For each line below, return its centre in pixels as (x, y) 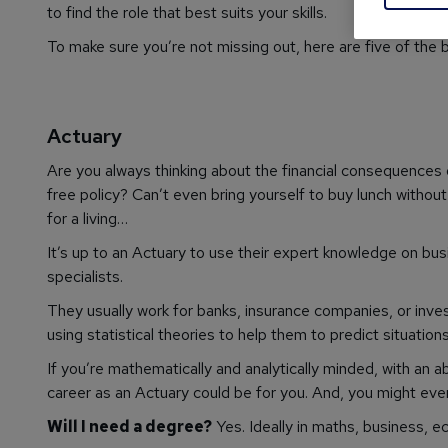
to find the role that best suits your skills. (187, 13)
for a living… (87, 219)
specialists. (85, 277)
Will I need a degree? (129, 427)
